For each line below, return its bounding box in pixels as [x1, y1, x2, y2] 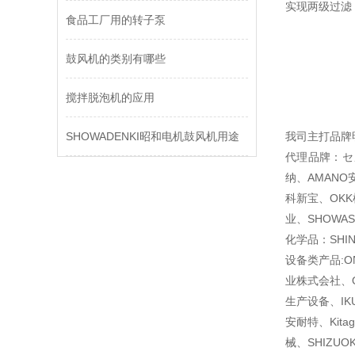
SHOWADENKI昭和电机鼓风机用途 [66, 130, 239, 143]
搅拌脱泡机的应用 [66, 91, 155, 104]
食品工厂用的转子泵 [66, 13, 166, 26]
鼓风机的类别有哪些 [66, 52, 166, 65]
